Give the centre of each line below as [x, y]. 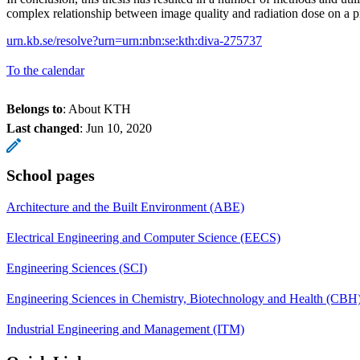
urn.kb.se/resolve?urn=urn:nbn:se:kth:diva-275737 [134, 40]
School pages [51, 175]
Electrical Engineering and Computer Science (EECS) [143, 237]
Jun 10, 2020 [119, 128]
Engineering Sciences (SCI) [77, 268]
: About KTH [97, 108]
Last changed [43, 128]
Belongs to [35, 108]
